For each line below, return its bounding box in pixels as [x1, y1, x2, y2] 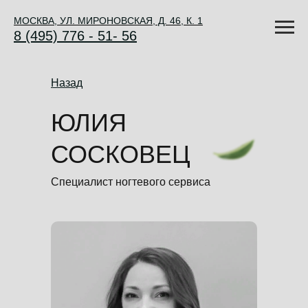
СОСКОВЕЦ [51, 140, 190, 168]
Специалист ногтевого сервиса [51, 176, 210, 188]
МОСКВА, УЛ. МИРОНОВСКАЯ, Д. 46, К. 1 [14, 14, 203, 26]
